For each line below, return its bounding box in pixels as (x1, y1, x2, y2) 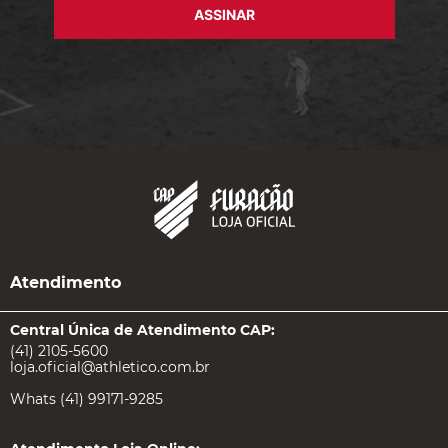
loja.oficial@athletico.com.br (10, 358, 210, 376)
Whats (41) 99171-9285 (10, 390, 163, 408)
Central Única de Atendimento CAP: (10, 321, 275, 339)
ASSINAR (193, 6, 255, 23)
